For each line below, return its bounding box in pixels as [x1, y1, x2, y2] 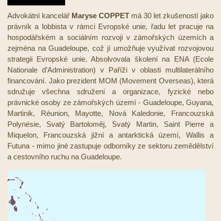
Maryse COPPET [72, 11, 129, 20]
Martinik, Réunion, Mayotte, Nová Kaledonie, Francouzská [7, 109, 214, 118]
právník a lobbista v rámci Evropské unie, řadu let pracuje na [7, 22, 214, 31]
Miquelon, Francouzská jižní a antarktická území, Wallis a [7, 131, 214, 140]
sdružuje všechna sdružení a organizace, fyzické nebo [7, 87, 214, 96]
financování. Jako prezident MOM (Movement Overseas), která [7, 76, 214, 85]
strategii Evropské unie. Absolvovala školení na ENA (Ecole [7, 55, 214, 64]
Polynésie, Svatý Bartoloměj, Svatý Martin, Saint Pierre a [7, 120, 214, 129]
